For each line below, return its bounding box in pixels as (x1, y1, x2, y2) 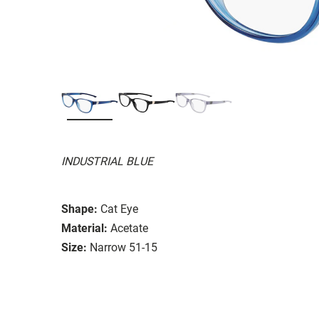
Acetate (110, 221, 148, 235)
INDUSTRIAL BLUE (61, 154, 153, 168)
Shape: (61, 202, 98, 216)
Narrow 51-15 (90, 240, 157, 254)
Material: (61, 221, 108, 235)
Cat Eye (100, 202, 138, 216)
